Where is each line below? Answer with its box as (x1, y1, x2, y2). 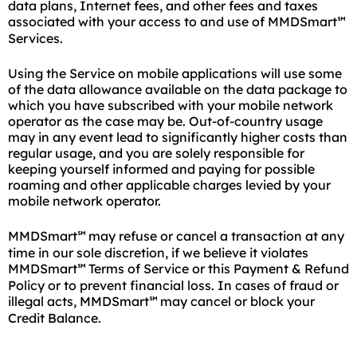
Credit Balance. (8, 310, 101, 326)
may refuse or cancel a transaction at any (85, 228, 344, 244)
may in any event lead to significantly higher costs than (8, 129, 347, 145)
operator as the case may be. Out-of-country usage (8, 113, 323, 129)
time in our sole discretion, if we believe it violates (8, 245, 308, 261)
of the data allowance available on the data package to (8, 81, 347, 97)
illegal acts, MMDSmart (8, 293, 149, 309)
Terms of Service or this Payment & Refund (85, 261, 349, 277)
